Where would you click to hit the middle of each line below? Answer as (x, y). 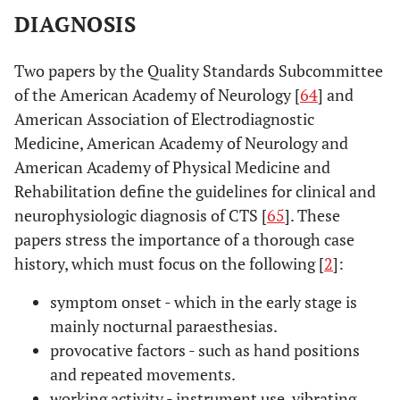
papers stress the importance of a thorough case (184, 239)
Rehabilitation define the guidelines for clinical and (195, 191)
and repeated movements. (143, 374)
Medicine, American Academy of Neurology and (181, 143)
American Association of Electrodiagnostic (164, 119)
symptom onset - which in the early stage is (204, 302)
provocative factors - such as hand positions (205, 350)
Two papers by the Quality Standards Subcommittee (199, 71)
